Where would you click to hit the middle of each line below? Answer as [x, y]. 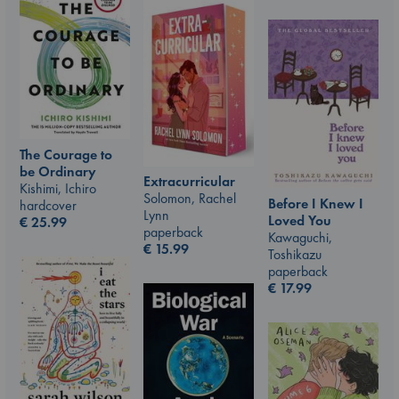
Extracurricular [189, 182]
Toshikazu [295, 255]
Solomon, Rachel [190, 199]
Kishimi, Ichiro [58, 188]
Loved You [300, 221]
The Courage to [66, 154]
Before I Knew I [316, 204]
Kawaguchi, [300, 238]
